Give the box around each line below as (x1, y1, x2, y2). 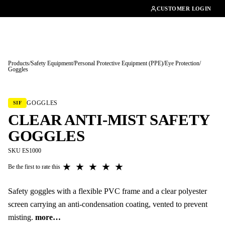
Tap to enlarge (27, 94, 69, 101)
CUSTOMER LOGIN (156, 6, 211, 12)
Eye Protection (165, 60, 199, 66)
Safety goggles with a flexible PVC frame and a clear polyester (8, 186, 207, 196)
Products (8, 60, 29, 66)
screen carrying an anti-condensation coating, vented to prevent (8, 199, 207, 209)
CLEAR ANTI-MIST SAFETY (8, 110, 210, 129)
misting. (8, 212, 35, 222)
